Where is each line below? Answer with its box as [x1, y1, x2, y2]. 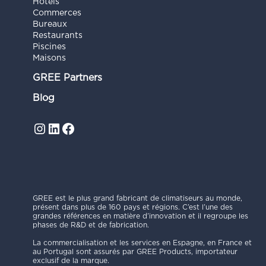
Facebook [60, 123, 107, 133]
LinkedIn [46, 123, 87, 133]
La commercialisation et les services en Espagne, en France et [32, 239, 252, 246]
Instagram [31, 123, 79, 133]
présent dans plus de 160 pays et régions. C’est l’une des [32, 203, 233, 211]
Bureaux [32, 20, 67, 28]
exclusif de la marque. [32, 256, 109, 264]
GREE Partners [32, 72, 102, 83]
